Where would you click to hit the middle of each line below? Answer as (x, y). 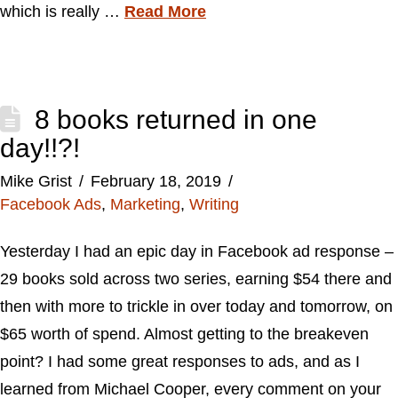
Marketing (145, 204)
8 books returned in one (175, 119)
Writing (214, 204)
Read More (165, 12)
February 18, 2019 (155, 181)
